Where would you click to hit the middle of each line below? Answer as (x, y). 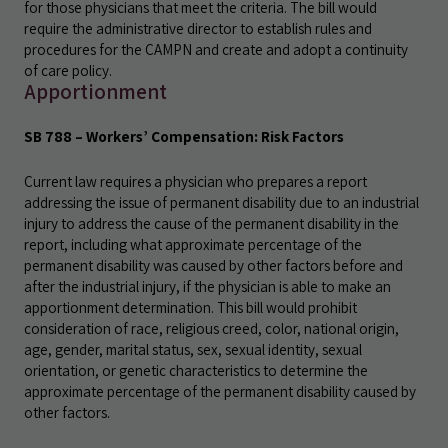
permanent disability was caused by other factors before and (213, 265)
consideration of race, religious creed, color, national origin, (211, 328)
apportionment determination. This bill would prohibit (190, 307)
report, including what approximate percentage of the (193, 244)
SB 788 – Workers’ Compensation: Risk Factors (184, 136)
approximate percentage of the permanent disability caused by (220, 391)
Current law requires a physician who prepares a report (195, 181)
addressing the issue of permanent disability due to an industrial (221, 202)
